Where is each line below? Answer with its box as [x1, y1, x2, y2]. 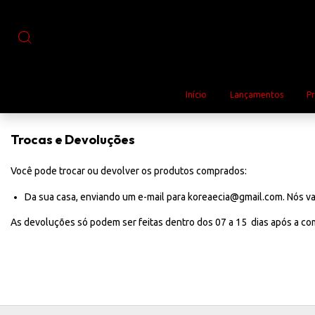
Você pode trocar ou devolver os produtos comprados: [11, 165, 247, 176]
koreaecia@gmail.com [188, 191, 283, 202]
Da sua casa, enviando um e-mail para [25, 191, 188, 202]
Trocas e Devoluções [11, 131, 135, 148]
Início [186, 90, 207, 99]
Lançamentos [230, 90, 284, 99]
